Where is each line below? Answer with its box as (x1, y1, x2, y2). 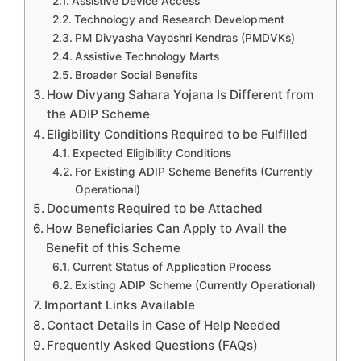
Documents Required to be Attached (47, 201, 263, 216)
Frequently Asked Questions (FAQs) (47, 338, 259, 353)
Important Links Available (44, 297, 196, 313)
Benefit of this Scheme (46, 240, 181, 255)
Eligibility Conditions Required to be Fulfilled (47, 127, 309, 142)
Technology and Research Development (73, 13, 284, 26)
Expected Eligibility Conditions (72, 147, 231, 160)
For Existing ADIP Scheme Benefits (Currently (74, 165, 313, 178)
